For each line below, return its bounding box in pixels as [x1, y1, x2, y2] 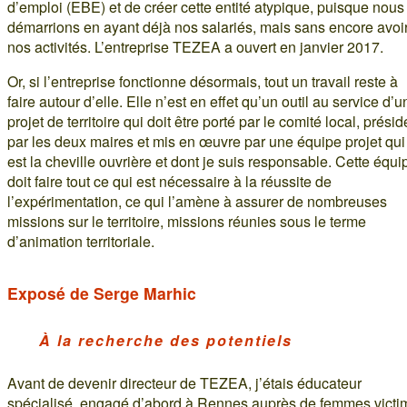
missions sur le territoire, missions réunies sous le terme [7, 210, 366, 232]
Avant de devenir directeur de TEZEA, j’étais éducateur [7, 372, 362, 393]
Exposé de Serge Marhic [7, 281, 196, 304]
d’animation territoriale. [7, 230, 154, 252]
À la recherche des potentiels [39, 329, 293, 351]
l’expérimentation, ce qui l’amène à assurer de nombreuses [7, 190, 387, 212]
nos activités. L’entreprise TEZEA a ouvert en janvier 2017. [7, 35, 383, 57]
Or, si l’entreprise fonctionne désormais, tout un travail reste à [7, 70, 398, 92]
